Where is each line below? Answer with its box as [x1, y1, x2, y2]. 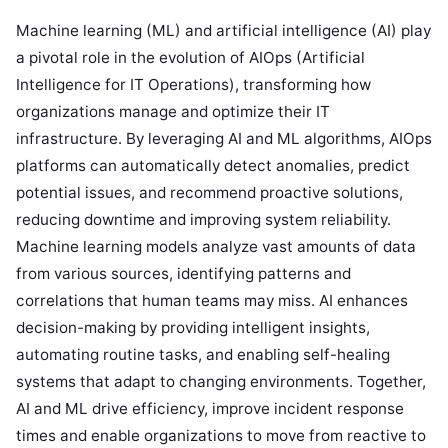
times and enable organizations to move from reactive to [16, 426, 426, 446]
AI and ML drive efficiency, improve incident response [16, 399, 404, 419]
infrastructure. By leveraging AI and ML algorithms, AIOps [16, 129, 432, 149]
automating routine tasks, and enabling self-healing [16, 345, 390, 365]
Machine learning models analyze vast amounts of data [16, 237, 416, 257]
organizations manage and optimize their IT [16, 102, 330, 122]
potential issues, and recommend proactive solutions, [16, 183, 403, 203]
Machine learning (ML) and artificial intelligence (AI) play [16, 21, 431, 41]
